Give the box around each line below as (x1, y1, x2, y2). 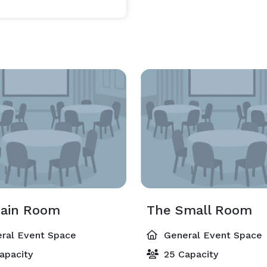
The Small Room (147, 203, 252, 218)
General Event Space (161, 229, 262, 241)
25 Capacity (161, 249, 218, 260)
